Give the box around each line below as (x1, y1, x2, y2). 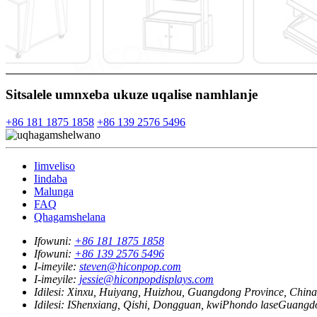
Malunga (34, 185, 74, 198)
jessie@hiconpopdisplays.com (79, 273, 214, 286)
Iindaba (34, 173, 67, 185)
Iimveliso (34, 160, 75, 173)
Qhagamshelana (34, 211, 105, 224)
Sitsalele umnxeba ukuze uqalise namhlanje (6, 87, 258, 103)
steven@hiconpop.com (79, 260, 181, 273)
